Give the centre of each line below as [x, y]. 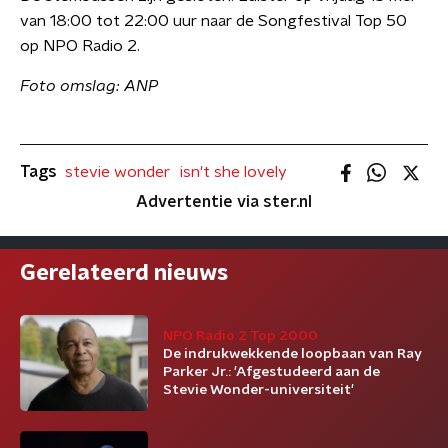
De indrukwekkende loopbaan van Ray [292, 354]
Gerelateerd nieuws [124, 273]
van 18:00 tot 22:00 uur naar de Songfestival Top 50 [213, 21]
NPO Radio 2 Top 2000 [240, 336]
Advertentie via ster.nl [224, 202]
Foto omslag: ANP [89, 86]
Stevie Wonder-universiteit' [258, 390]
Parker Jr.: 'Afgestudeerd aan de [271, 372]
